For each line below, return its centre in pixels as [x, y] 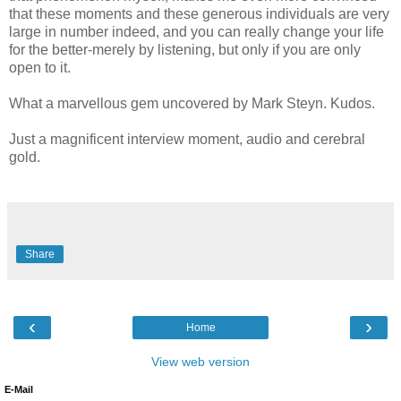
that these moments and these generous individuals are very [199, 13]
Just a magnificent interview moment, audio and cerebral [187, 139]
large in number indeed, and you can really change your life [196, 31]
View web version [200, 361]
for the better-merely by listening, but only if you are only [185, 49]
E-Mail [19, 389]
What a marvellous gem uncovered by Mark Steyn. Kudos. [192, 103]
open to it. [40, 67]
